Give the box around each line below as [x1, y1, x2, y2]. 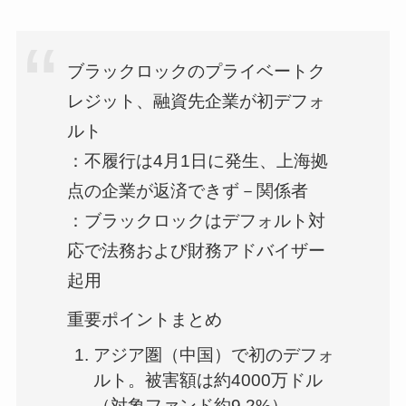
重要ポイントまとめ [67, 309, 223, 329]
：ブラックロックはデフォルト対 [67, 211, 326, 231]
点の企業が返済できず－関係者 [67, 181, 309, 201]
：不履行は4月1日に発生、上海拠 [67, 151, 329, 171]
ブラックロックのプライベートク [67, 62, 326, 82]
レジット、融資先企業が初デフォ [67, 92, 326, 111]
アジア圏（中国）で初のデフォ [92, 345, 334, 365]
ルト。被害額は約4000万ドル [92, 371, 323, 391]
